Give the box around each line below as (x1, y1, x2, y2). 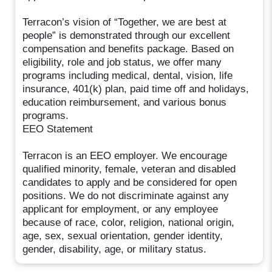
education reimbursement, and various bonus (22, 96, 227, 108)
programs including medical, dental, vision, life (22, 69, 233, 81)
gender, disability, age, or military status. (22, 243, 207, 255)
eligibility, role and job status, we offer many (22, 56, 222, 68)
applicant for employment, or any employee (22, 203, 219, 215)
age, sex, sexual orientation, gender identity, (22, 229, 223, 242)
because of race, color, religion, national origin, (22, 216, 235, 228)
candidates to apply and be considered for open (22, 176, 237, 188)
